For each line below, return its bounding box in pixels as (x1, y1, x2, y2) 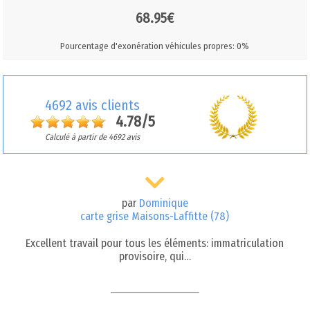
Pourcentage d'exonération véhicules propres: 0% (60, 40, 250, 51)
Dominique (138, 197, 188, 210)
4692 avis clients (45, 96, 140, 113)
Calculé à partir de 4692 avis (45, 131, 140, 142)
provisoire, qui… (118, 250, 191, 264)
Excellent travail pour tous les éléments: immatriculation (26, 237, 284, 250)
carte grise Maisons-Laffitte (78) (80, 210, 230, 224)
